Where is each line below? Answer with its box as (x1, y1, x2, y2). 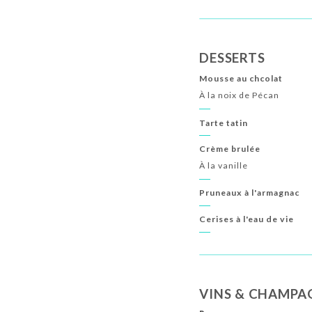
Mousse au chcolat (199, 73, 283, 84)
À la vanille (199, 159, 249, 171)
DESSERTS (199, 50, 265, 66)
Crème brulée (199, 143, 261, 155)
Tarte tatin (199, 117, 249, 128)
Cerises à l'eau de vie (199, 214, 295, 225)
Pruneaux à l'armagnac (199, 187, 300, 198)
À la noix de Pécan (199, 89, 280, 100)
